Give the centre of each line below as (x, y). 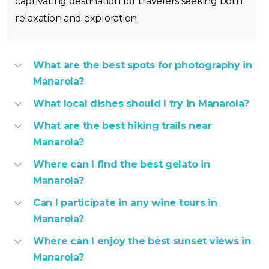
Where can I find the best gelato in (122, 165)
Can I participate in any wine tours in (125, 203)
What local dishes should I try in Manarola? (141, 104)
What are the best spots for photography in (143, 65)
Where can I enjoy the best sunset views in (142, 241)
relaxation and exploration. (77, 19)
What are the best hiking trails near (122, 126)
